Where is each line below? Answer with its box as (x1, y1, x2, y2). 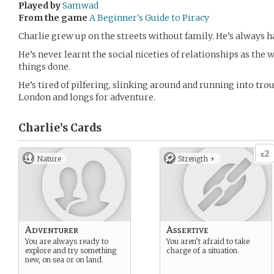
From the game (18, 12, 87, 23)
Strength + (178, 154, 215, 163)
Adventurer (25, 224, 78, 235)
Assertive (166, 224, 209, 235)
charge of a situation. (166, 246, 239, 255)
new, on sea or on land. (25, 255, 103, 264)
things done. (18, 61, 70, 72)
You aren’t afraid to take (166, 237, 250, 246)
